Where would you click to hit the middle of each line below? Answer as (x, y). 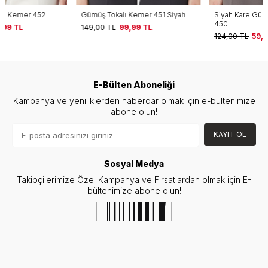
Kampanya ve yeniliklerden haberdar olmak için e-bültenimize (134, 100)
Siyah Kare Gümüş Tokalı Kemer (197, 14)
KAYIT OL (230, 134)
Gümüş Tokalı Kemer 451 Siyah (62, 14)
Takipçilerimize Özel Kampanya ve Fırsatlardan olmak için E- (134, 179)
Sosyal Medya (134, 163)
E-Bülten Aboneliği (134, 84)
